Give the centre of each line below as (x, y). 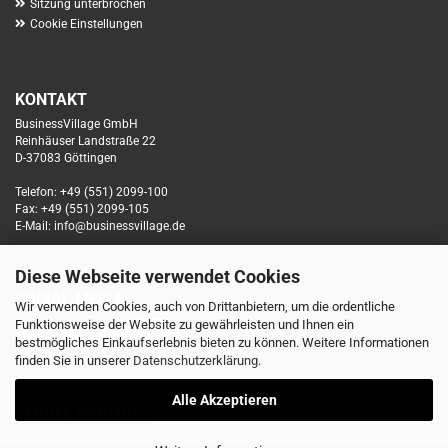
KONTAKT (51, 99)
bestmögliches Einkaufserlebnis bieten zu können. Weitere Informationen (222, 342)
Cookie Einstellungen (86, 24)
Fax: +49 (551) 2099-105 (82, 209)
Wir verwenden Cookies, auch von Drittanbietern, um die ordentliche (205, 306)
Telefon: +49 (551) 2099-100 (91, 192)
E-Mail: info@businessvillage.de (100, 226)
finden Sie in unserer (74, 360)
